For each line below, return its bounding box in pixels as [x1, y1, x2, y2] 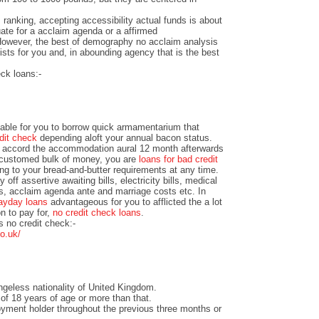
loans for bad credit [139, 153, 218, 164]
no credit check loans [53, 206, 141, 218]
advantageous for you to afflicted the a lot [48, 196, 222, 207]
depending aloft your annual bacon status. [37, 132, 212, 143]
